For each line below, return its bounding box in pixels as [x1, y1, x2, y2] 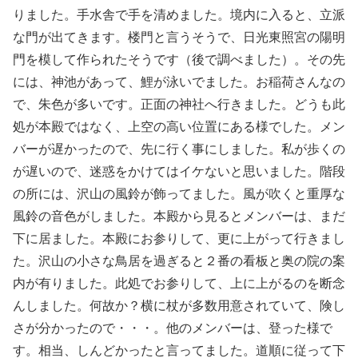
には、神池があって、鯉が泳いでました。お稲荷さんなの [13, 71, 345, 90]
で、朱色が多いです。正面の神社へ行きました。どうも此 [13, 93, 345, 113]
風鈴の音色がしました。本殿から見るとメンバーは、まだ [13, 205, 345, 225]
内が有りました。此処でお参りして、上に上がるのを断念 [13, 272, 345, 292]
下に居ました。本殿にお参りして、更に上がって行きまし [13, 228, 345, 247]
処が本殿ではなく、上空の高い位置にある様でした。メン [13, 116, 345, 135]
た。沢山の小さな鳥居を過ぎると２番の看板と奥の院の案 [13, 250, 345, 269]
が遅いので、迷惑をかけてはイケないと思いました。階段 [13, 161, 345, 180]
